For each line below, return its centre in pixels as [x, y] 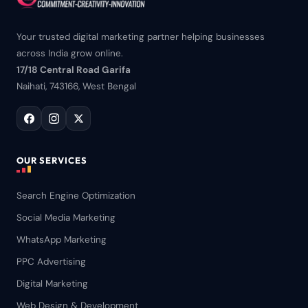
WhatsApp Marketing [62, 240]
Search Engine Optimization [76, 196]
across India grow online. [70, 53]
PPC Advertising [51, 262]
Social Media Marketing [66, 218]
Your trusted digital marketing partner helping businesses [141, 37]
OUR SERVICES [52, 160]
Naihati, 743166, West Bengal [76, 86]
